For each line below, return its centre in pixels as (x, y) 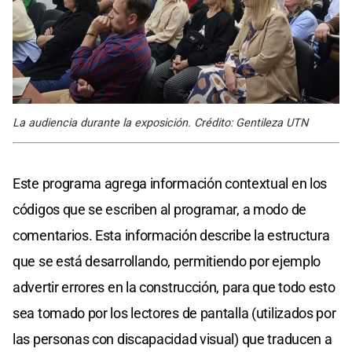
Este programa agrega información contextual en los (170, 184)
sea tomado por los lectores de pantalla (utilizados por (174, 313)
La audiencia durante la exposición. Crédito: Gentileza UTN (160, 123)
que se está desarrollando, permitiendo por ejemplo (167, 262)
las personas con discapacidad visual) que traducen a (172, 339)
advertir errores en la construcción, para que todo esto (174, 288)
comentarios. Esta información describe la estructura (171, 236)
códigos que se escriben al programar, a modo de (159, 210)
